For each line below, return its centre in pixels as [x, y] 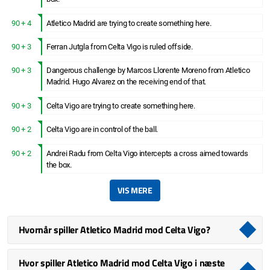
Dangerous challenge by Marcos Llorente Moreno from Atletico [148, 71]
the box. [59, 165]
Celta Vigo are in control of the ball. [102, 130]
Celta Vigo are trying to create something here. [121, 105]
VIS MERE [135, 190]
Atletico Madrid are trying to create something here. [129, 23]
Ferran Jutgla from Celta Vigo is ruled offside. [120, 47]
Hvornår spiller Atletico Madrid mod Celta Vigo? [114, 230]
